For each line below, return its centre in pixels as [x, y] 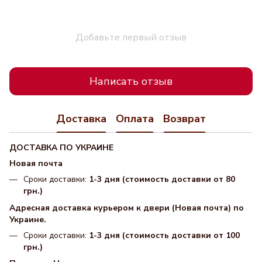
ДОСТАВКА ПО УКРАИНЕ [61, 148]
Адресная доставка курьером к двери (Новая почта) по [127, 208]
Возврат [185, 118]
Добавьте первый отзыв [131, 38]
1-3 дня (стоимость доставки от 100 [164, 235]
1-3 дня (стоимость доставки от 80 [162, 180]
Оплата [135, 118]
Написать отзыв [131, 81]
